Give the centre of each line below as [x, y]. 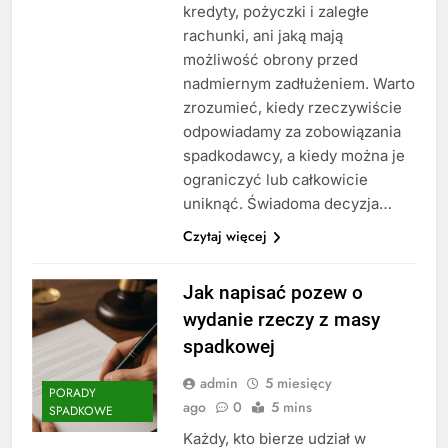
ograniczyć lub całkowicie [275, 179]
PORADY [72, 393]
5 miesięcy [298, 382]
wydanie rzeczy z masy [281, 319]
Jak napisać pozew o [272, 292]
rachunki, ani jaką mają [262, 35]
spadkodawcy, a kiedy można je [293, 155]
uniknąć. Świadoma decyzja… [287, 203]
